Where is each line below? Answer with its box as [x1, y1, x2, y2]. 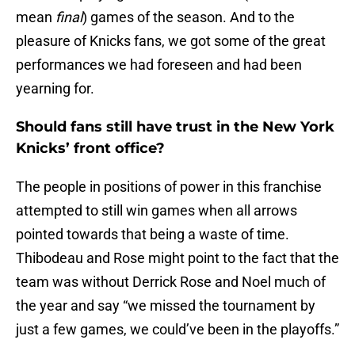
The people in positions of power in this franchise [16, 178, 322, 196]
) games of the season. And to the [82, 9, 295, 26]
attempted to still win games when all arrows [16, 202, 297, 219]
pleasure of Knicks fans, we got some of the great [16, 32, 326, 50]
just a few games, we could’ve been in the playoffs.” [16, 321, 339, 338]
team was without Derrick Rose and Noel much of [16, 273, 326, 291]
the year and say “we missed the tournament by [16, 297, 315, 315]
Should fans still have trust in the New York [16, 118, 334, 136]
